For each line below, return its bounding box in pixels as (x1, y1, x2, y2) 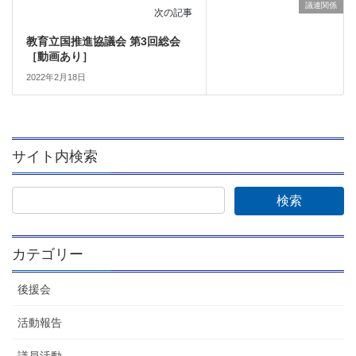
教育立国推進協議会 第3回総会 (25, 35, 180, 48)
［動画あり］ (25, 50, 93, 64)
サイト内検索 (12, 149, 98, 165)
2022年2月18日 (25, 72, 86, 83)
